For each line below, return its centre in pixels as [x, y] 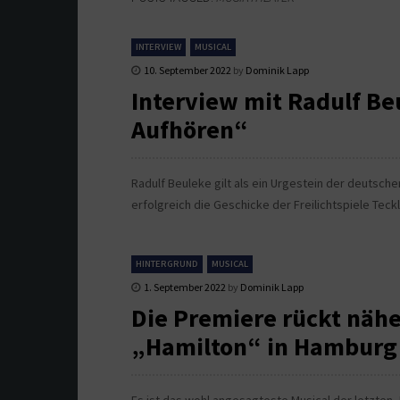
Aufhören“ [190, 130]
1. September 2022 [185, 287]
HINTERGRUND [167, 264]
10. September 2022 [187, 71]
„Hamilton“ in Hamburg [264, 347]
